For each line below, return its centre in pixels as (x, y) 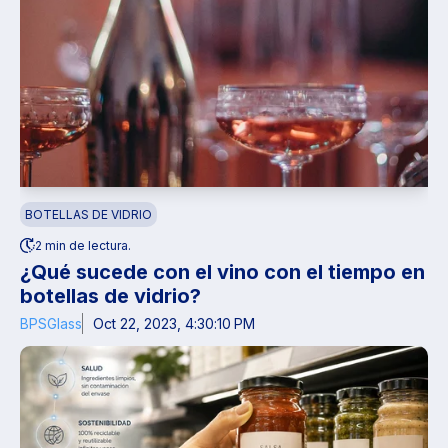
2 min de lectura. (83, 245)
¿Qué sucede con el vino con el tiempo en (222, 271)
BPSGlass (51, 323)
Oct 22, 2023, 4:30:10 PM (174, 323)
